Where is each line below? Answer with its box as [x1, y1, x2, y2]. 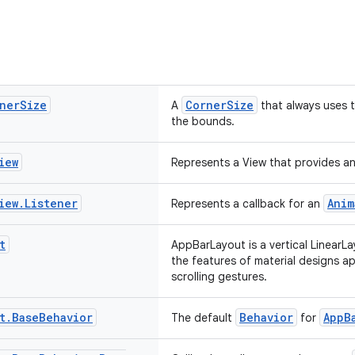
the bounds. [171, 114, 235, 128]
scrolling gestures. [171, 269, 267, 284]
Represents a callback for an [171, 197, 323, 211]
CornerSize [185, 97, 254, 113]
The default [171, 311, 235, 325]
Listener [25, 196, 78, 211]
